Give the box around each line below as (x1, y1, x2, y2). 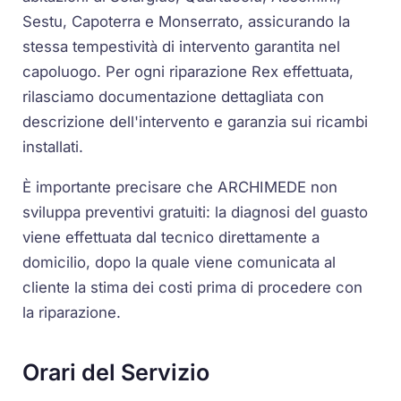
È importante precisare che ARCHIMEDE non (22, 177, 338, 196)
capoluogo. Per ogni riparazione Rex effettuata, (22, 62, 354, 81)
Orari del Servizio (22, 359, 210, 387)
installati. (22, 137, 84, 156)
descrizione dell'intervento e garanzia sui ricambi (22, 112, 369, 131)
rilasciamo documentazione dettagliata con (22, 87, 325, 106)
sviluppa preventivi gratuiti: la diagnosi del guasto (22, 202, 369, 221)
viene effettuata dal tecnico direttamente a (22, 227, 320, 246)
